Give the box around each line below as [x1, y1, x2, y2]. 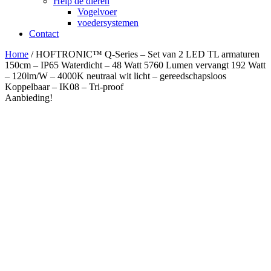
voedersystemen [77, 18, 139, 28]
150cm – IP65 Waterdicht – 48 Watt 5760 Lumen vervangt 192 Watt [5, 60, 266, 70]
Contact [29, 28, 59, 39]
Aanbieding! [5, 93, 53, 103]
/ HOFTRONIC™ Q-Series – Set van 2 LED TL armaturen [28, 49, 260, 59]
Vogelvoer [77, 7, 117, 17]
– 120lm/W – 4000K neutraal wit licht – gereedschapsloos [5, 71, 226, 81]
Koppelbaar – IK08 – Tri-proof [5, 82, 123, 92]
